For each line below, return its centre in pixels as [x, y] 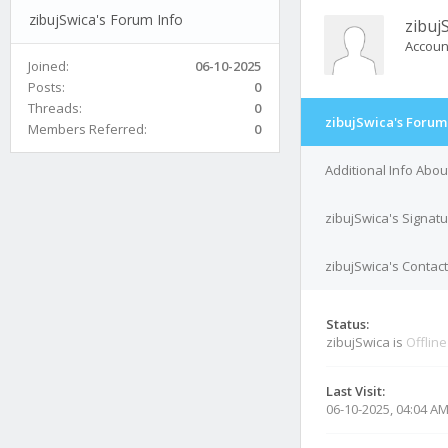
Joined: [48, 65]
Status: [347, 324]
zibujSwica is [366, 342]
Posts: [46, 86]
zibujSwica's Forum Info [105, 19]
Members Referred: [87, 128]
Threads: [55, 107]
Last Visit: [355, 391]
